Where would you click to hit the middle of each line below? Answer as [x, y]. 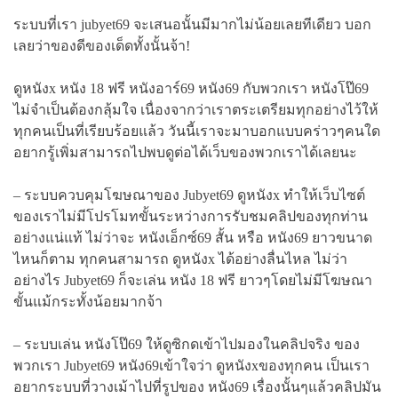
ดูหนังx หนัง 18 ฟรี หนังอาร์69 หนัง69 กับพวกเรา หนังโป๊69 [191, 88]
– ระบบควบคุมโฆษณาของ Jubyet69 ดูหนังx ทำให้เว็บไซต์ [189, 195]
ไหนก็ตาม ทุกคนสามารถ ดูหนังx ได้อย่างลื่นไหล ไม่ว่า [180, 259]
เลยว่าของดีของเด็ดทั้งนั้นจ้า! [102, 45]
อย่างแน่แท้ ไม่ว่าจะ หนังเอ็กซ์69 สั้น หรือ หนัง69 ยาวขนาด [193, 237]
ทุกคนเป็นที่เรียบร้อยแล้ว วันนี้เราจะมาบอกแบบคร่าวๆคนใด [197, 131]
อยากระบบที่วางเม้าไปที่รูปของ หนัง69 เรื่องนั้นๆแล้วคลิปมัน [197, 386]
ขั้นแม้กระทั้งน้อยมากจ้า [88, 301]
